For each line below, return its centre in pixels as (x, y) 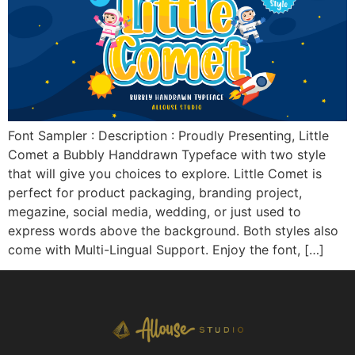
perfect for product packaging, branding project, (155, 193)
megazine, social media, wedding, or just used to (155, 212)
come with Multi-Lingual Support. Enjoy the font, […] (166, 250)
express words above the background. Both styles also (173, 231)
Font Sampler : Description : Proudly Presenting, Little (168, 136)
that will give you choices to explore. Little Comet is (165, 174)
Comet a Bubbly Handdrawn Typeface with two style (167, 155)
